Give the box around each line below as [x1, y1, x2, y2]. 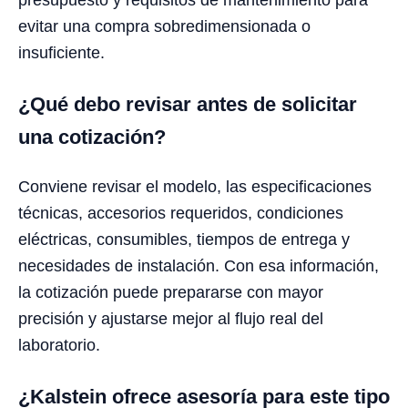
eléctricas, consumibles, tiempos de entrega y [18, 229, 350, 249]
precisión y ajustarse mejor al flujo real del [18, 309, 323, 328]
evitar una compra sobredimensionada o [18, 16, 311, 36]
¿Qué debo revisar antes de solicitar [18, 92, 357, 116]
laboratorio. [18, 335, 100, 354]
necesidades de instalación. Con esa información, [18, 256, 379, 275]
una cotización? [18, 125, 166, 148]
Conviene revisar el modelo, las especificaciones [18, 177, 372, 196]
